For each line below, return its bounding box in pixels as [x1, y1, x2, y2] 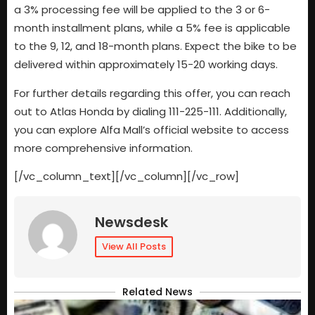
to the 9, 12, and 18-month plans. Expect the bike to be [14, 39, 297, 54]
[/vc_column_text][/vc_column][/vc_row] [14, 169, 239, 184]
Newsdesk [95, 212, 168, 232]
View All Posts [102, 239, 166, 253]
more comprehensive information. [14, 140, 193, 155]
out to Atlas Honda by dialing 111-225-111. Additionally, [14, 103, 287, 119]
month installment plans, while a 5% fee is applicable [14, 20, 290, 36]
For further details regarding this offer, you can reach [14, 85, 290, 101]
